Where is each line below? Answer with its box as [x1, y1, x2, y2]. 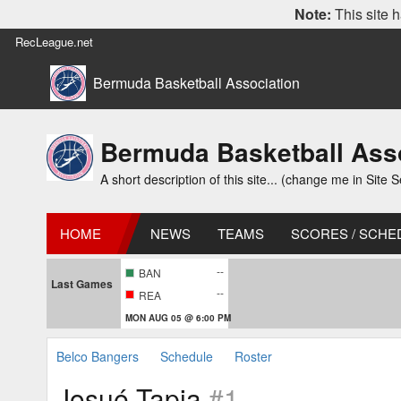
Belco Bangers [56, 346, 139, 365]
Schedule [160, 346, 213, 365]
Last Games [51, 276, 113, 292]
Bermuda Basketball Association [93, 73, 300, 93]
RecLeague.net [15, 33, 93, 50]
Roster [235, 346, 272, 365]
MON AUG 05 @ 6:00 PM [125, 311, 231, 324]
